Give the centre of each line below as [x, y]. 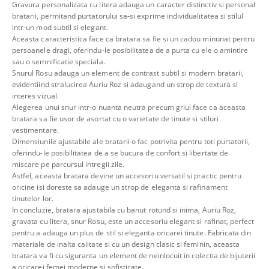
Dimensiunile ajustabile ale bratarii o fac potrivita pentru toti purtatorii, [131, 141]
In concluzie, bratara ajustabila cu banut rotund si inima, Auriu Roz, [124, 210]
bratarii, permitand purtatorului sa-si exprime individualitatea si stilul [128, 16]
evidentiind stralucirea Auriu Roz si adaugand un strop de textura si [125, 84]
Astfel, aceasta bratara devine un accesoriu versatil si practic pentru [127, 175]
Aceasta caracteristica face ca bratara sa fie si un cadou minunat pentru [134, 38]
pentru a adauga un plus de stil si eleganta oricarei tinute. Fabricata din [132, 232]
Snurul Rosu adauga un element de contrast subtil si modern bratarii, [128, 73]
